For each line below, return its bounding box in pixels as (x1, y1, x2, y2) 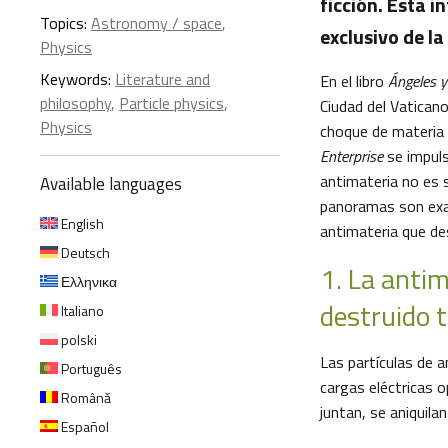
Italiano (58, 300, 104, 321)
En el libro (320, 69, 388, 93)
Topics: (40, 11, 91, 35)
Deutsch (58, 242, 110, 263)
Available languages (40, 171, 182, 197)
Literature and (115, 67, 210, 91)
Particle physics (119, 91, 224, 115)
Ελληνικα (58, 271, 117, 292)
